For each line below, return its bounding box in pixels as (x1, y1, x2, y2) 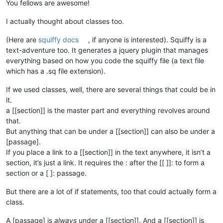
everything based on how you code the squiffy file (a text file (6, 56, 204, 65)
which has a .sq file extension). (6, 67, 106, 76)
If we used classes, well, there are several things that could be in (6, 85, 216, 94)
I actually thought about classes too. (6, 17, 124, 26)
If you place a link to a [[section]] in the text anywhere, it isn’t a (6, 148, 211, 157)
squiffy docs (38, 35, 79, 44)
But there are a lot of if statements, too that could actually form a (6, 187, 217, 196)
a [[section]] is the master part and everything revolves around (6, 106, 210, 115)
